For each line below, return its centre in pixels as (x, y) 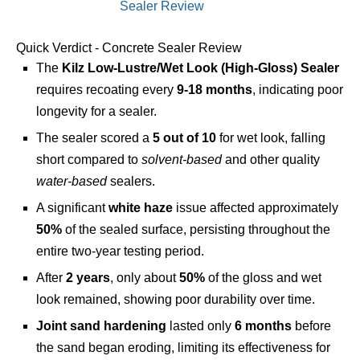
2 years (88, 278)
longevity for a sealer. (96, 111)
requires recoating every (106, 90)
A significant (72, 208)
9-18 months (215, 90)
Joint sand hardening (101, 326)
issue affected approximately (256, 208)
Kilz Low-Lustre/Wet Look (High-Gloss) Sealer (200, 68)
